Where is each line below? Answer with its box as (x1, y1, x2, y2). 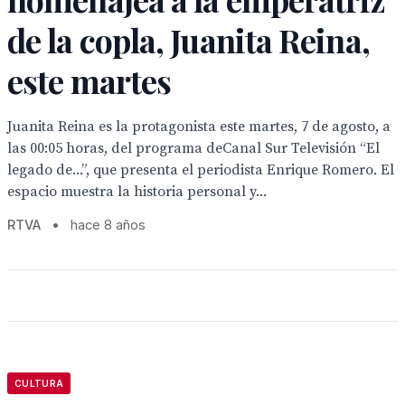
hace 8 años (71, 217, 146, 232)
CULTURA (14, 378, 64, 389)
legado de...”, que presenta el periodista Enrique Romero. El (7, 161, 394, 179)
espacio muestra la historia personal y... (7, 183, 267, 201)
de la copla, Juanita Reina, (7, 18, 370, 61)
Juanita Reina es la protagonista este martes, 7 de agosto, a (7, 118, 391, 136)
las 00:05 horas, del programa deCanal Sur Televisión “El (7, 139, 380, 157)
